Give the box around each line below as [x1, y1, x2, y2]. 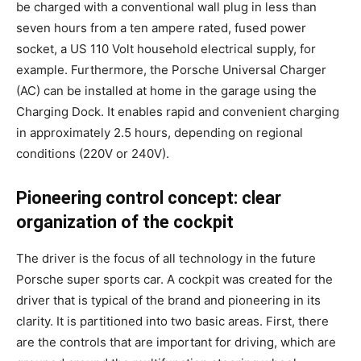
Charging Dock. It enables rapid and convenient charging [16, 104, 339, 119]
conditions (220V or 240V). [16, 146, 169, 161]
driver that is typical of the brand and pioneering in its [16, 293, 321, 308]
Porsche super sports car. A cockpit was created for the [16, 272, 333, 287]
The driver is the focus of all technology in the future [16, 251, 316, 266]
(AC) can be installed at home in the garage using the [16, 83, 317, 98]
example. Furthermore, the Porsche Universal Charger [16, 62, 326, 77]
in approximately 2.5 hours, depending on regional [16, 125, 303, 140]
